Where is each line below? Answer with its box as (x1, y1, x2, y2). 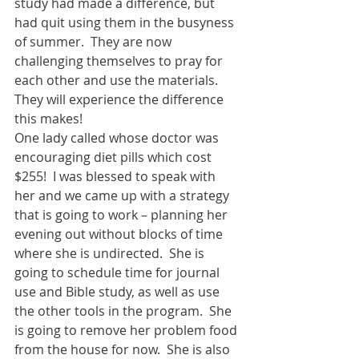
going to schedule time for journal (14, 263, 223, 281)
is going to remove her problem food (14, 321, 240, 339)
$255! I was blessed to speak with (14, 167, 219, 185)
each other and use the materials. (14, 71, 221, 89)
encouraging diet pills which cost (14, 147, 215, 166)
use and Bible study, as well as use (14, 282, 223, 301)
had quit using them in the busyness (14, 13, 237, 31)
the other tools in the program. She (14, 301, 235, 320)
